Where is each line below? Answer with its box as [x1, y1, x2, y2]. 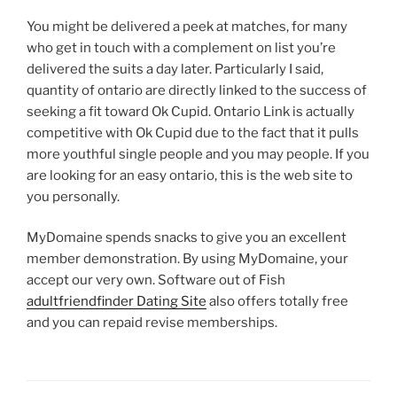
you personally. [27, 188, 120, 205]
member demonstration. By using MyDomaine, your [27, 251, 348, 268]
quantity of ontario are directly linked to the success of [27, 82, 367, 98]
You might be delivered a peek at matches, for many [27, 18, 347, 35]
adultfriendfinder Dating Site [27, 293, 206, 310]
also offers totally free [206, 293, 348, 310]
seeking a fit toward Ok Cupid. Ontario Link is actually [27, 103, 354, 120]
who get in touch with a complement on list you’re [27, 39, 336, 56]
